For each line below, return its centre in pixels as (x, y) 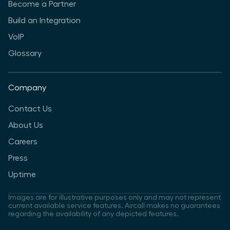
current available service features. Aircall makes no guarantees (114, 206)
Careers (23, 141)
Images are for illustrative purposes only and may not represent (114, 197)
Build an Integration (44, 20)
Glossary (25, 53)
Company (27, 88)
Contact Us (30, 109)
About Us (26, 125)
